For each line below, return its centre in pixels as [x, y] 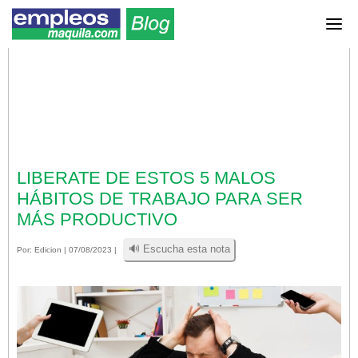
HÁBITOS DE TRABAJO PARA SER [160, 199]
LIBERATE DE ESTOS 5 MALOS [146, 178]
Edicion [48, 250]
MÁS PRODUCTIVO [97, 219]
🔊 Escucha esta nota [179, 249]
